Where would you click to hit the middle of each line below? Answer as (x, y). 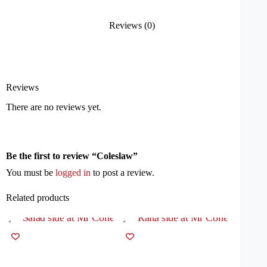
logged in (73, 172)
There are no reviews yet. (54, 107)
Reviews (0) (132, 26)
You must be (31, 172)
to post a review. (122, 172)
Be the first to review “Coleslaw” (72, 156)
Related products (38, 197)
